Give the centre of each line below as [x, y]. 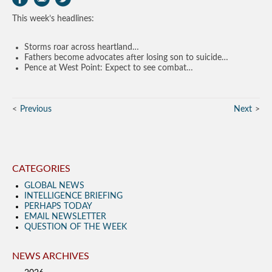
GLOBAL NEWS [54, 186]
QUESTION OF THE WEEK [76, 227]
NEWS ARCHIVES [51, 256]
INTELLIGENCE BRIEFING [73, 196]
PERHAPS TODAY [58, 206]
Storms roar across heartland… [82, 47]
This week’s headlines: [53, 19]
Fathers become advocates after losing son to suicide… [126, 58]
